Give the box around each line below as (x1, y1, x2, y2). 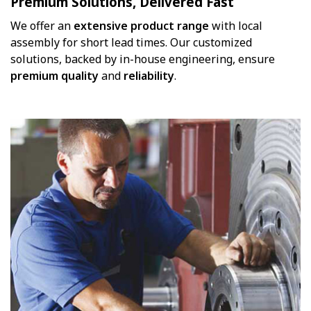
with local (209, 17, 262, 33)
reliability (124, 67, 174, 83)
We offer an (10, 17, 71, 33)
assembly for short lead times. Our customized (10, 34, 252, 50)
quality (61, 67, 99, 83)
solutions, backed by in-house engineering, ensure (10, 51, 275, 67)
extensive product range (71, 17, 209, 33)
